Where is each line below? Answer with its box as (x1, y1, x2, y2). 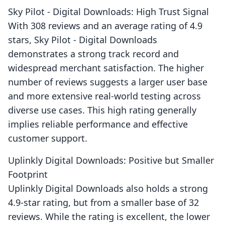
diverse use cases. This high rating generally (8, 104, 196, 117)
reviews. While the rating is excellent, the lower (8, 210, 210, 223)
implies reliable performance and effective (8, 118, 188, 131)
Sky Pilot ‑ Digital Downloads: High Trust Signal (8, 6, 209, 18)
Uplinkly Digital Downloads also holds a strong (8, 182, 208, 195)
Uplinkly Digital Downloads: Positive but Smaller (8, 154, 214, 167)
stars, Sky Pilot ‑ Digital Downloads (8, 34, 157, 46)
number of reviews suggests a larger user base (8, 76, 207, 88)
